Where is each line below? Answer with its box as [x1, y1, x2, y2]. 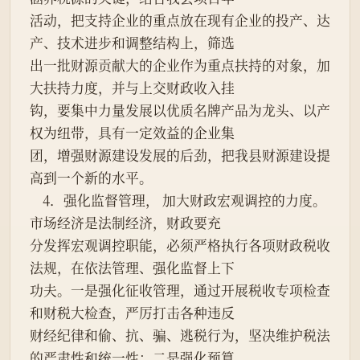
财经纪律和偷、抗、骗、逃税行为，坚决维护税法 [30, 325, 330, 346]
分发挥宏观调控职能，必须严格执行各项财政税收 [30, 235, 330, 256]
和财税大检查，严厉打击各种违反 [30, 303, 235, 323]
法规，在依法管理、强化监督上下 [30, 258, 235, 278]
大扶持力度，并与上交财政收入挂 [30, 78, 235, 98]
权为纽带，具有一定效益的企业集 [30, 123, 235, 143]
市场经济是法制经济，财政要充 [30, 213, 221, 233]
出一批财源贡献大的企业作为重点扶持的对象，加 [30, 55, 330, 76]
